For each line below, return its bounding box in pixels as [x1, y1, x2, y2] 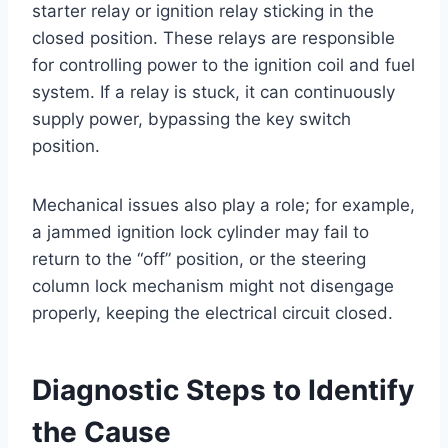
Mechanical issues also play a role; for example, [32, 194, 415, 215]
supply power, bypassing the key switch [32, 108, 351, 129]
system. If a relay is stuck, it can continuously [32, 81, 395, 102]
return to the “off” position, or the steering [32, 248, 366, 269]
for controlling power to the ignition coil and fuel [32, 54, 415, 75]
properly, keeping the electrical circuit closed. [32, 302, 393, 323]
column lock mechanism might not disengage [32, 275, 394, 296]
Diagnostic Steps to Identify [32, 372, 414, 407]
